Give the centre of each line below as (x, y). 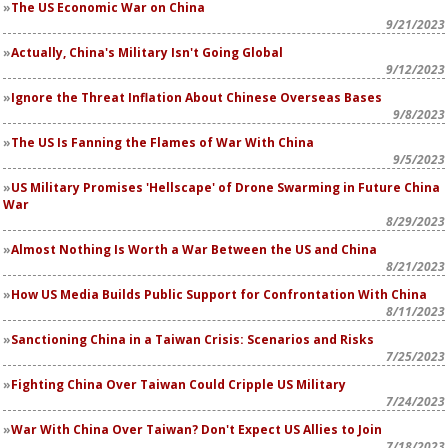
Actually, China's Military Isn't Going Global (147, 52)
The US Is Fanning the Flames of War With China (162, 142)
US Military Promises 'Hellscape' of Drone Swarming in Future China (225, 187)
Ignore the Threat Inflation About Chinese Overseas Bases (196, 97)
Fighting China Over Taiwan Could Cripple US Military (178, 384)
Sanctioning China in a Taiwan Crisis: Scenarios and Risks (192, 339)
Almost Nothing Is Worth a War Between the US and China (194, 249)
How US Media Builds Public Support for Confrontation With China (219, 294)
